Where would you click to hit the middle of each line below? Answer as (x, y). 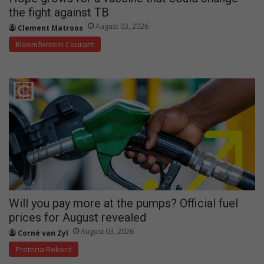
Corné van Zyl (43, 233)
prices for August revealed (77, 217)
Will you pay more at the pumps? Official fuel (123, 203)
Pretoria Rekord (44, 249)
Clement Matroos (50, 28)
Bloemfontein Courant (55, 44)
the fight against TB (59, 12)
